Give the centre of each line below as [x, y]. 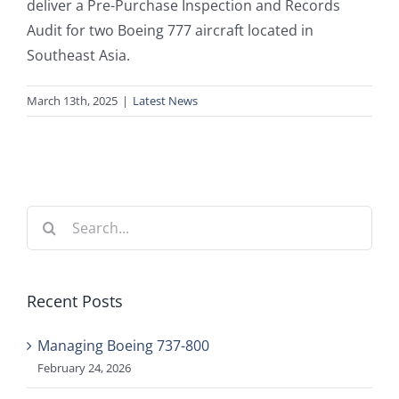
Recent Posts [75, 301]
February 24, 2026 [84, 368]
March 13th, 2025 [72, 101]
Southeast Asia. [78, 56]
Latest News [165, 101]
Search [49, 218]
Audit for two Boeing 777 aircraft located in [170, 31]
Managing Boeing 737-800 [123, 346]
